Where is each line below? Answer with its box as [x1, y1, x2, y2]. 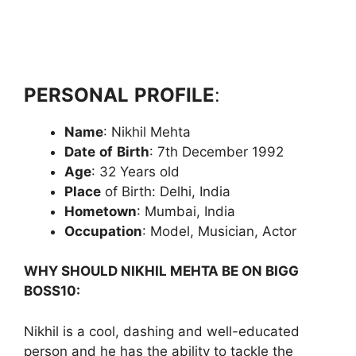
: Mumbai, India [137, 203, 235, 219]
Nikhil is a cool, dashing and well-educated [24, 323, 300, 339]
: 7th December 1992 [149, 143, 284, 160]
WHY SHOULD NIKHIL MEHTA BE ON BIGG [24, 263, 299, 280]
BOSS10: [24, 283, 80, 300]
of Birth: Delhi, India [101, 183, 230, 199]
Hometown [64, 203, 137, 219]
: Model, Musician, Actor [142, 222, 296, 239]
